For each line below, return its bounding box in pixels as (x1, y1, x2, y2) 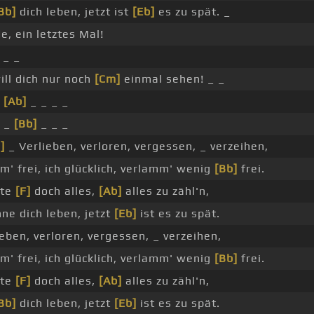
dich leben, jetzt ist (16, 5, 132, 19)
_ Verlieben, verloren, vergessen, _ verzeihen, (5, 139, 268, 153)
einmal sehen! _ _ (121, 72, 225, 86)
